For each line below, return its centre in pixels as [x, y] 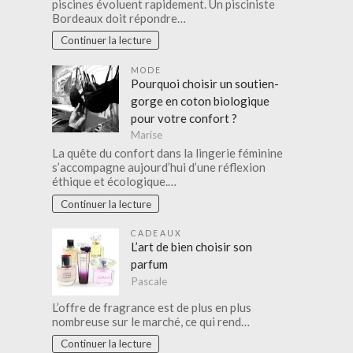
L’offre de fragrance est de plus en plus [152, 308]
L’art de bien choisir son [192, 247]
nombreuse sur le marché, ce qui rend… [151, 322]
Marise [147, 135]
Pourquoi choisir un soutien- [205, 83]
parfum [150, 264]
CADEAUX [156, 234]
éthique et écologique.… [115, 182]
